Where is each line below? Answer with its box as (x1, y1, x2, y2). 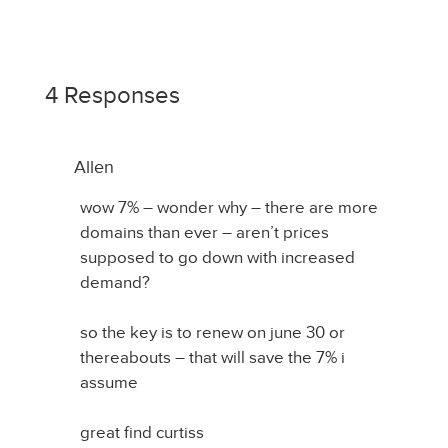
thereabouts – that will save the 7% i (80, 348, 345, 367)
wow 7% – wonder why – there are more (80, 198, 378, 217)
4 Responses (45, 82, 180, 108)
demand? (80, 273, 150, 292)
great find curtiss (80, 423, 204, 442)
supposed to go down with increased (80, 248, 355, 267)
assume (80, 373, 138, 392)
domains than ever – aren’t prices (80, 223, 329, 242)
